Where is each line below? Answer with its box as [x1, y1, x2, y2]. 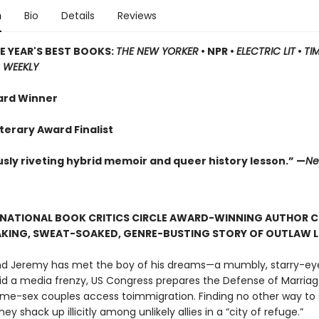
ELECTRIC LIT [236, 44, 296, 58]
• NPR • [198, 44, 236, 58]
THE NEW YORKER [115, 44, 199, 58]
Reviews [117, 9, 157, 23]
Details [61, 9, 95, 23]
